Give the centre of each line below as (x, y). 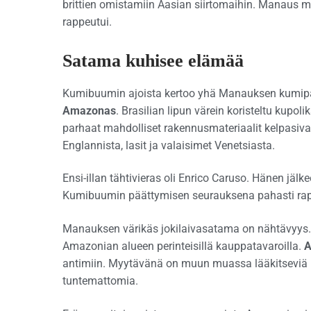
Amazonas (89, 110)
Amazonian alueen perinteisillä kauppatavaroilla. (183, 246)
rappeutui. (87, 22)
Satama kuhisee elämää (153, 60)
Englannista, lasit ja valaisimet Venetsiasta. (169, 145)
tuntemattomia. (100, 280)
